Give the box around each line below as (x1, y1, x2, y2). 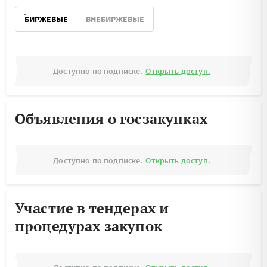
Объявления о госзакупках (15, 109, 207, 128)
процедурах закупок (15, 216, 162, 235)
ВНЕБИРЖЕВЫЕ (86, 14, 144, 24)
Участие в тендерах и (15, 198, 169, 218)
